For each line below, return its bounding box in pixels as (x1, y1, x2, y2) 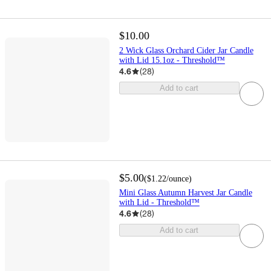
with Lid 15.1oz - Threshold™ (119, 56, 225, 65)
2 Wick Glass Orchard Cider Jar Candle (119, 46, 253, 56)
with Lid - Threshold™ (119, 198, 200, 207)
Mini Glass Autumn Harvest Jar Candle (119, 188, 252, 198)
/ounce (166, 174, 189, 184)
